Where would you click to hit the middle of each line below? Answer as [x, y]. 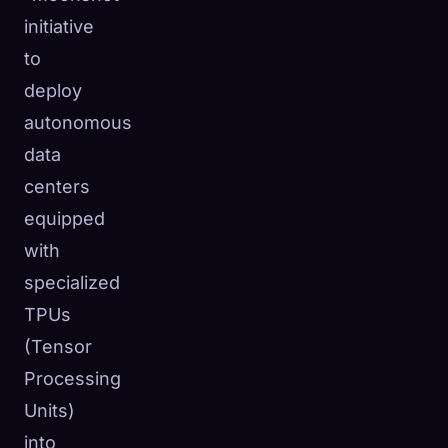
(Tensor [58, 347]
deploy [53, 91]
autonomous [78, 123]
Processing [72, 379]
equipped [64, 219]
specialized [72, 283]
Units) [49, 411]
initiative [59, 27]
